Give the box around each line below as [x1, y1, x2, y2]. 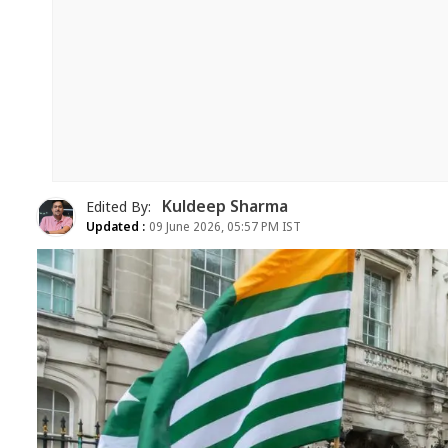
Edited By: [86, 198, 155, 218]
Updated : [86, 219, 146, 236]
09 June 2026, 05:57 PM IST [146, 219, 301, 236]
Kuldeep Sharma [162, 197, 288, 219]
